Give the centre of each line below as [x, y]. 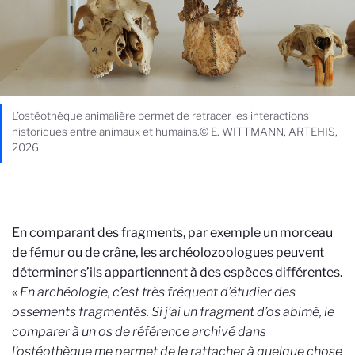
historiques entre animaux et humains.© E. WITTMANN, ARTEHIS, [175, 132]
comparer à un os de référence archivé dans [139, 332]
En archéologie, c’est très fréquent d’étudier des [158, 292]
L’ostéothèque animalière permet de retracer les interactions [160, 116]
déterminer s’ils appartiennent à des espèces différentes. [177, 273]
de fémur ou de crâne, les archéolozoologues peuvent [168, 253]
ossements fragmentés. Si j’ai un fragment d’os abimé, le [173, 312]
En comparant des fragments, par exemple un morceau [172, 233]
